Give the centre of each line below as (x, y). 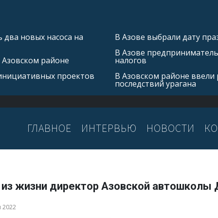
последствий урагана (155, 84)
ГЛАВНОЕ (49, 128)
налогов (131, 60)
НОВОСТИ (171, 128)
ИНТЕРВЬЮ (109, 128)
